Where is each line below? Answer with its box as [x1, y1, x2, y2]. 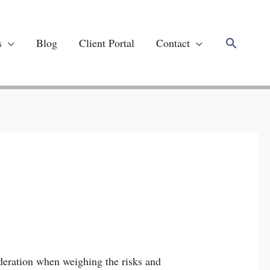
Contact [156, 36, 190, 50]
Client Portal [79, 36, 134, 50]
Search [224, 32, 262, 52]
